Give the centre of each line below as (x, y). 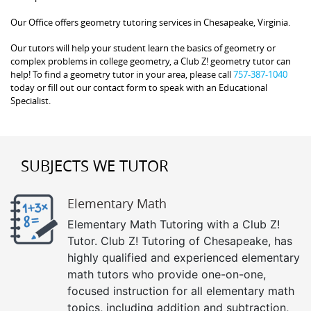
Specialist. (31, 100)
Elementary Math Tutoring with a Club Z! (174, 224)
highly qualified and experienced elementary (184, 257)
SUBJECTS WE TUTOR (95, 165)
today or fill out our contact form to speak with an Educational (139, 87)
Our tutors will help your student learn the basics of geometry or (143, 48)
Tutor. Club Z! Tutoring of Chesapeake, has (180, 241)
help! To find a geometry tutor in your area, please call (122, 74)
